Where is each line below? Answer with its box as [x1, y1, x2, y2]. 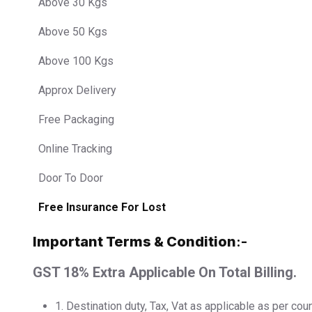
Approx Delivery [38, 83, 116, 97]
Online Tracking [38, 141, 112, 155]
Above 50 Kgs [38, 24, 107, 38]
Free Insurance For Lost [38, 200, 166, 214]
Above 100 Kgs [38, 54, 114, 68]
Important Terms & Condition [33, 233, 236, 250]
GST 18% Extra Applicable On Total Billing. [33, 263, 297, 281]
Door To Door [38, 171, 103, 185]
